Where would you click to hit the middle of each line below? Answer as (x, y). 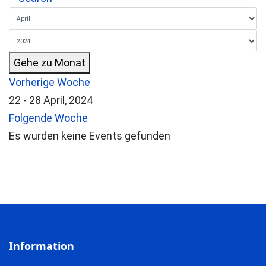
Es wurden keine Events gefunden (90, 136)
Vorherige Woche (50, 82)
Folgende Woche (48, 118)
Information (42, 246)
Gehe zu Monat (50, 63)
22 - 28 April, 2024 (51, 100)
